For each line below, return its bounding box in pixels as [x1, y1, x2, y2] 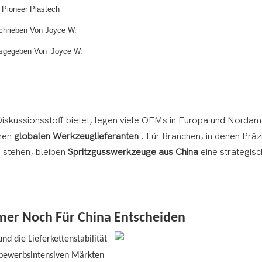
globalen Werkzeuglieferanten [13, 131, 139, 142]
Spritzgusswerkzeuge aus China [67, 147, 198, 158]
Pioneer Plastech [1, 4, 60, 13]
